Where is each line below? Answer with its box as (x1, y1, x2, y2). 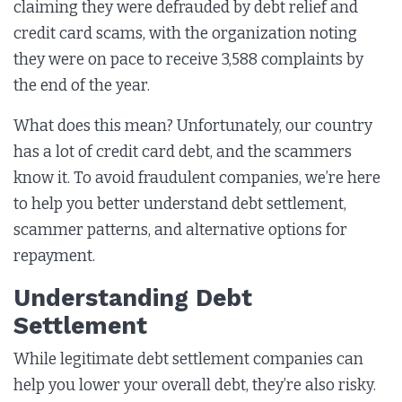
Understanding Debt (13, 283, 252, 311)
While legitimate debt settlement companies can (13, 349, 363, 369)
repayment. (13, 246, 95, 266)
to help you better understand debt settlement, (13, 194, 346, 214)
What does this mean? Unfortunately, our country (13, 116, 372, 135)
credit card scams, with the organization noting (13, 23, 357, 43)
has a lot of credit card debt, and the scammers (13, 142, 352, 162)
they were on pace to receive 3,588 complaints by (13, 49, 363, 69)
